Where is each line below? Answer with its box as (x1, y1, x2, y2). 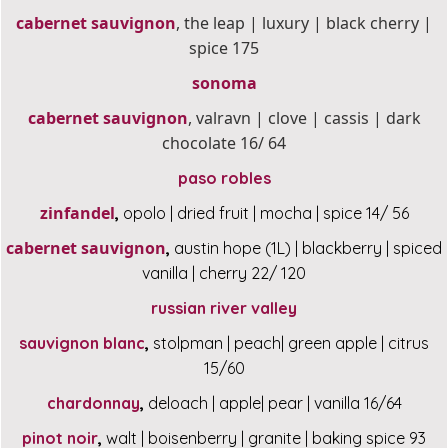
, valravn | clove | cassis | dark (187, 107, 421, 130)
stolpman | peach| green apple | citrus (149, 333, 429, 354)
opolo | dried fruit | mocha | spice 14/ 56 (118, 203, 409, 224)
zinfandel (39, 202, 115, 225)
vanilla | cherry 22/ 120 (142, 263, 306, 284)
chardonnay (46, 393, 140, 414)
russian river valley (151, 298, 297, 319)
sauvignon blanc (19, 333, 145, 354)
